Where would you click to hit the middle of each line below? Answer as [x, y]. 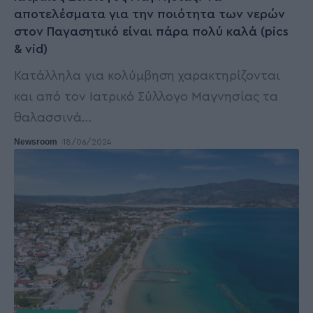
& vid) [31, 49]
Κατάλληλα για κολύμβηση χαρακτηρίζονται [147, 75]
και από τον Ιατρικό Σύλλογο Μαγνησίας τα [146, 96]
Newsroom [36, 141]
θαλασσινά [48, 117]
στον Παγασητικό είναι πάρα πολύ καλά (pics [151, 31]
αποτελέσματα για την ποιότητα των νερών [150, 14]
